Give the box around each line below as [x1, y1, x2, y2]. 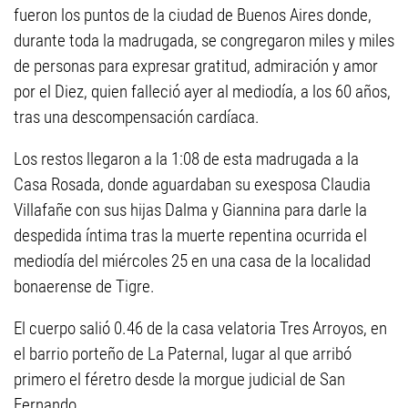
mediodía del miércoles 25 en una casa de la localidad [14, 250, 371, 271]
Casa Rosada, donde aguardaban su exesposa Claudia [14, 174, 371, 195]
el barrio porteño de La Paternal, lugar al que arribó [14, 343, 352, 364]
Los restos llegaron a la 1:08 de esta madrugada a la [14, 148, 359, 169]
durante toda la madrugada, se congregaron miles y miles [14, 30, 394, 51]
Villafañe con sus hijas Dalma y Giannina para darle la [14, 199, 367, 220]
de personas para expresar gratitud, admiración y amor [14, 56, 378, 76]
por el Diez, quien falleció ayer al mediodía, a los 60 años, [14, 81, 391, 102]
